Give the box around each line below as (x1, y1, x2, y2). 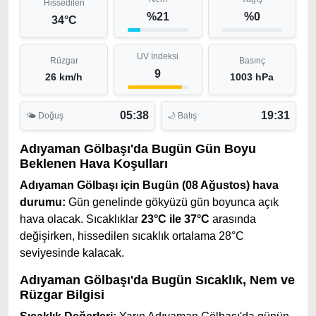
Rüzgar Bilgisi (20, 288, 104, 302)
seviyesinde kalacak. (20, 247, 124, 259)
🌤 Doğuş (26, 111, 63, 121)
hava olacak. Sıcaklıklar (20, 213, 141, 225)
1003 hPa (230, 71, 274, 83)
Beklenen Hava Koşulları (20, 157, 168, 171)
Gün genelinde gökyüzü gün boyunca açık (66, 196, 279, 208)
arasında (209, 213, 256, 225)
